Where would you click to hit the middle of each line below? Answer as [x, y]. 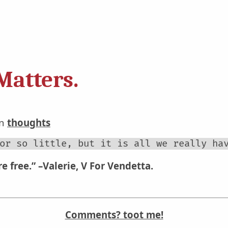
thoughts [29, 122]
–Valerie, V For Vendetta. [96, 165]
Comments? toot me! [114, 214]
